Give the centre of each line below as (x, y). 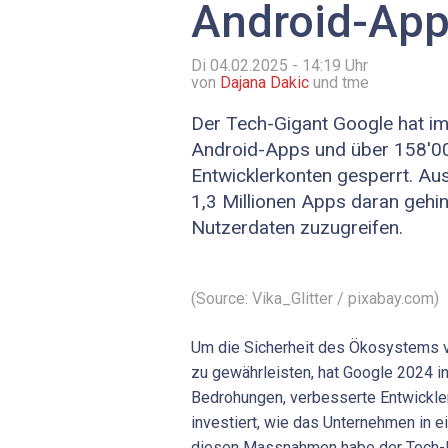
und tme (339, 83)
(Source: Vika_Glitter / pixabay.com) (315, 298)
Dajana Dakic (264, 83)
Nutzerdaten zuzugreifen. (297, 228)
